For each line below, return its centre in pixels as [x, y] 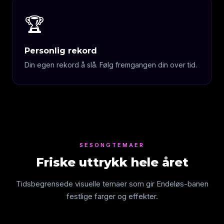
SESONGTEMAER [112, 145]
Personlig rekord [61, 51]
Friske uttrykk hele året [112, 162]
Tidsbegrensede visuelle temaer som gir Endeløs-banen [112, 184]
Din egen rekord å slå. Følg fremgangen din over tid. [111, 65]
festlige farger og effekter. [112, 196]
